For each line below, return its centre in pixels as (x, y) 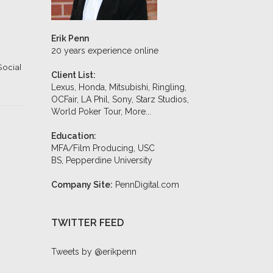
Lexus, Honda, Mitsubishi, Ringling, (119, 87)
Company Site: (82, 185)
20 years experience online (105, 51)
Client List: (73, 75)
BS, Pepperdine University (101, 160)
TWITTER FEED (87, 223)
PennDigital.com (147, 185)
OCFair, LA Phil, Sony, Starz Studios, (120, 99)
